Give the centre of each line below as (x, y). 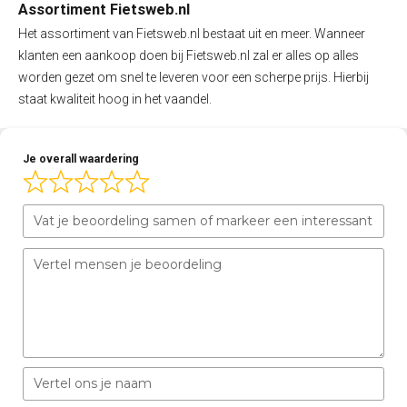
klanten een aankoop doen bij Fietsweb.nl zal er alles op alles (189, 55)
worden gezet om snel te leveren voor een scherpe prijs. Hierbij (194, 77)
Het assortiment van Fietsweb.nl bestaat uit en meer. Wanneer (192, 33)
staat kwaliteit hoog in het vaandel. (115, 99)
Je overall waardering (81, 159)
